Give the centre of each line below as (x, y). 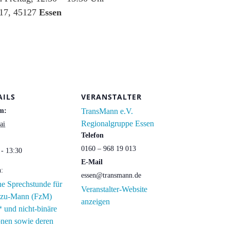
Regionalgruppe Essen (118, 123)
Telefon (92, 135)
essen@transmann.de (111, 175)
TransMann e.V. (107, 111)
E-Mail (92, 162)
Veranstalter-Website (114, 189)
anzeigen (95, 201)
